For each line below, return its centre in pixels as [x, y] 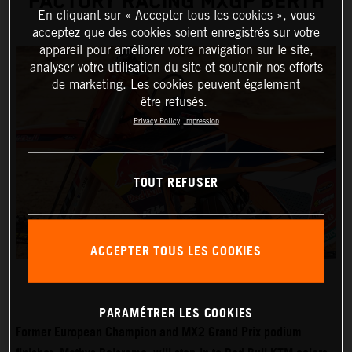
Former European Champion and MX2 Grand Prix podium [159, 332]
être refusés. [174, 101]
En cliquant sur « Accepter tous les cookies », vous [176, 15]
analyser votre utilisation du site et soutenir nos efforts [176, 67]
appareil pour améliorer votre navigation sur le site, [176, 49]
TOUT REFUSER [176, 184]
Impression [201, 120]
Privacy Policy [156, 120]
